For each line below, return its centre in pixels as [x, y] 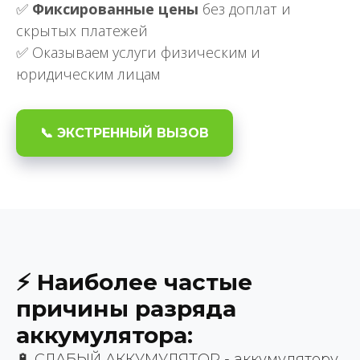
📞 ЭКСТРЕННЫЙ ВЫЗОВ [125, 133]
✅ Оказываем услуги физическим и [138, 52]
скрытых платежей [82, 30]
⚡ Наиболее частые [134, 282]
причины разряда [126, 309]
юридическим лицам [88, 74]
